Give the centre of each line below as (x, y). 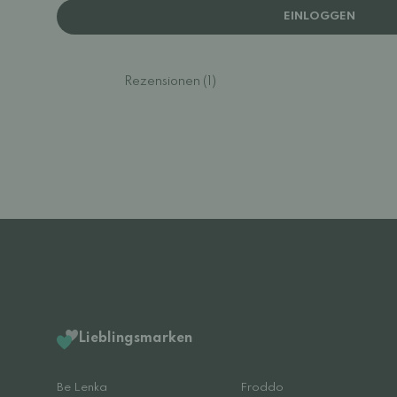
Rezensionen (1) (170, 82)
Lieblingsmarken (135, 338)
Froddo (261, 388)
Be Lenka (82, 388)
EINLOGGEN (319, 16)
